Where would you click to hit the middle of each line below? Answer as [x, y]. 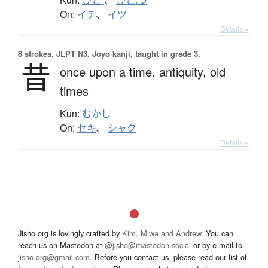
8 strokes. [36, 53]
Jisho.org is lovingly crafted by [70, 233]
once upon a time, [109, 71]
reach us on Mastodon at [61, 245]
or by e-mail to [217, 245]
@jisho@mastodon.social [148, 245]
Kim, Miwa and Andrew [162, 233]
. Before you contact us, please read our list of [168, 257]
